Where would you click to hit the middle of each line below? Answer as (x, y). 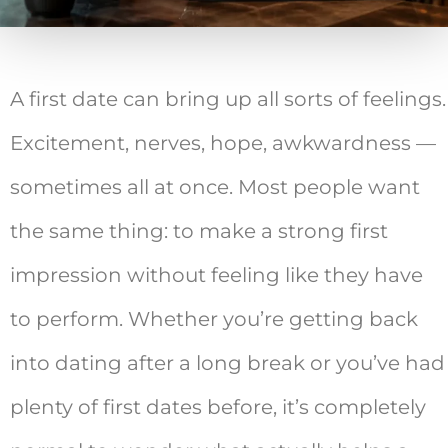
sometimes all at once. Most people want (215, 187)
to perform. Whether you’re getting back (214, 319)
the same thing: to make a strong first (199, 231)
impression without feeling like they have (216, 275)
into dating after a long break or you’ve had (227, 363)
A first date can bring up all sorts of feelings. (228, 99)
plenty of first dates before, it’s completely (218, 407)
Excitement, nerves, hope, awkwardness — (223, 143)
